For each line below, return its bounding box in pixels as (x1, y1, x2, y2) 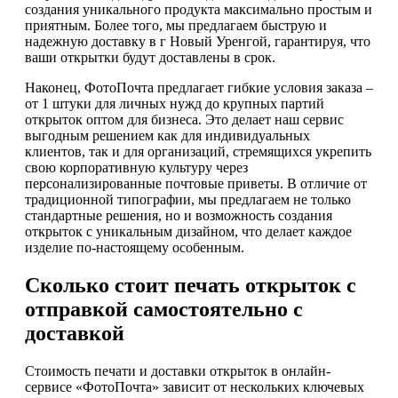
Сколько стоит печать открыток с (25, 273, 356, 297)
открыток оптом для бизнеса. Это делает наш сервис (25, 112, 344, 128)
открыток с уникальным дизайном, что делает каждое (25, 224, 352, 240)
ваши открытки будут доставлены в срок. (25, 50, 275, 66)
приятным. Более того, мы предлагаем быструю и (25, 18, 327, 34)
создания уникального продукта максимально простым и (25, 2, 372, 18)
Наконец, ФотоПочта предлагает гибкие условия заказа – (25, 80, 373, 96)
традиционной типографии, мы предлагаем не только (25, 192, 351, 208)
